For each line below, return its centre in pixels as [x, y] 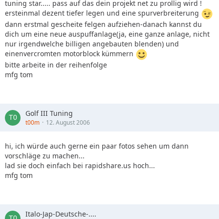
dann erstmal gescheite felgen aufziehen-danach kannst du [103, 24]
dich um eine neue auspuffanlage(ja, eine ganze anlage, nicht [107, 34]
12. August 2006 [68, 122]
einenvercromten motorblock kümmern [70, 54]
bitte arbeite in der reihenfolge [56, 65]
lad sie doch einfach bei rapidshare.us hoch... [80, 165]
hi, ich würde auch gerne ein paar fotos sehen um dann [97, 146]
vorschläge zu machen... [45, 156]
